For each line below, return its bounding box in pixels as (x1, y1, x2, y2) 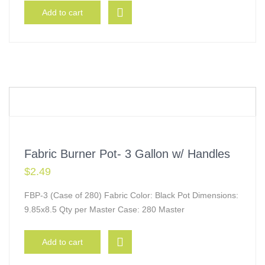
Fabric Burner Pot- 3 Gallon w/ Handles (24, 147, 230, 160)
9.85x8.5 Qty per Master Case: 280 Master (24, 205, 185, 214)
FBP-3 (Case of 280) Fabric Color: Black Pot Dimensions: (24, 190, 238, 200)
